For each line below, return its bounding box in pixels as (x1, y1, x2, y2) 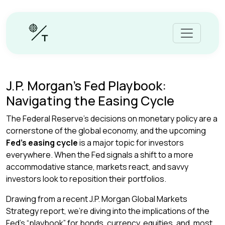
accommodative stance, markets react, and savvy (6, 161, 188, 172)
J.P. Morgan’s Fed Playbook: (6, 77, 166, 94)
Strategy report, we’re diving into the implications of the (6, 205, 209, 216)
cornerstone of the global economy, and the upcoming (6, 125, 206, 136)
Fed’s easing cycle (6, 137, 78, 148)
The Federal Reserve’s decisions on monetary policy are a (6, 113, 217, 124)
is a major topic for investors (78, 137, 184, 148)
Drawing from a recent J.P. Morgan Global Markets (6, 193, 187, 204)
